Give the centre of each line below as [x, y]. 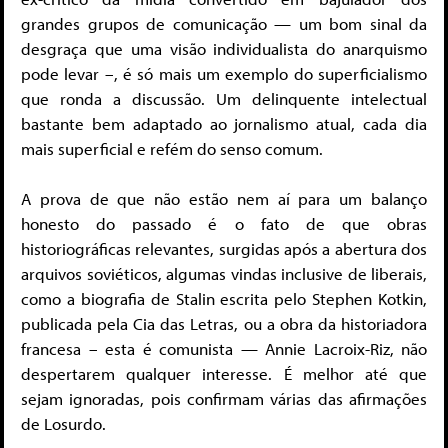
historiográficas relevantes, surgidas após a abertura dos [224, 249]
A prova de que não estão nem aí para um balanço [224, 199]
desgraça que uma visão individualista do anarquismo [224, 48]
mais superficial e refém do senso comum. [172, 148]
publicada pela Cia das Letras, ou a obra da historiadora [224, 324]
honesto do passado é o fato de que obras [224, 224]
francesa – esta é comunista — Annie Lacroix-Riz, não [224, 349]
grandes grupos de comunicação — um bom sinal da [224, 23]
